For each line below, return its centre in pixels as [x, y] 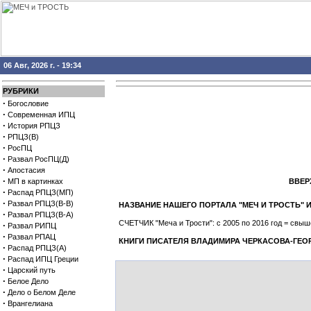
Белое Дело [28, 281]
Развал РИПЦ [32, 226]
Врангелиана [30, 303]
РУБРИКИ [21, 91]
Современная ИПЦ [41, 115]
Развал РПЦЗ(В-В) [41, 203]
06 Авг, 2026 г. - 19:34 [42, 65]
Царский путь [32, 270]
